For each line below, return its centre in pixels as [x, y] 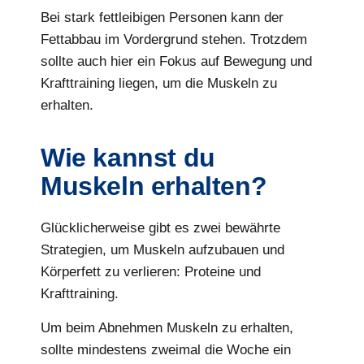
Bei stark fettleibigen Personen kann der [162, 18]
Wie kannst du [128, 158]
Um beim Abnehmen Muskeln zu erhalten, [167, 327]
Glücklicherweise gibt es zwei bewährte [160, 228]
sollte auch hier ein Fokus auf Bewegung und [176, 62]
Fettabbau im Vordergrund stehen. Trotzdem [174, 40]
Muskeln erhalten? [154, 186]
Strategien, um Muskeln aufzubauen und [162, 250]
